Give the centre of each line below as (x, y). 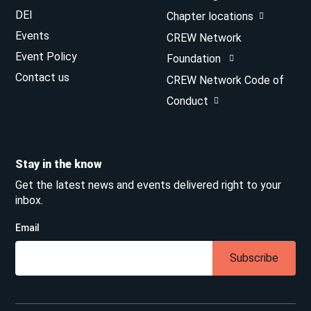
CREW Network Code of (225, 80)
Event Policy (47, 56)
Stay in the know (59, 164)
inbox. (30, 200)
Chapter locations (210, 16)
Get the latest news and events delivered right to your (149, 185)
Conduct (187, 101)
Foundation (195, 58)
